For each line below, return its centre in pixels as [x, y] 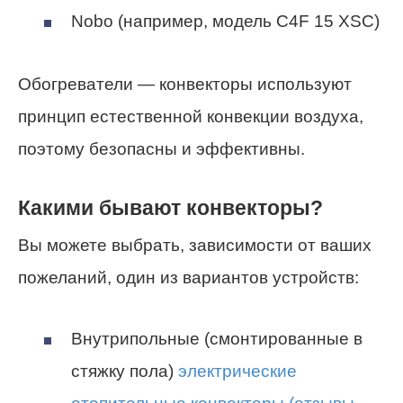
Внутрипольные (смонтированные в [217, 339]
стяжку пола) [125, 372]
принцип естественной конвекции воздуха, [191, 117]
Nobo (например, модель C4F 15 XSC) [225, 22]
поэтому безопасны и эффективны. [161, 149]
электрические [237, 372]
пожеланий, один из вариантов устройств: [188, 277]
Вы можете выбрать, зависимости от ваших [195, 245]
